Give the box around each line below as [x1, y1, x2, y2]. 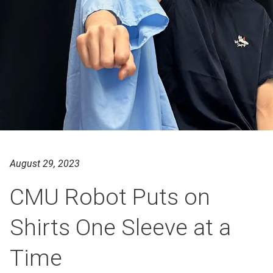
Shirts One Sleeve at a [10, 214, 231, 241]
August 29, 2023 [10, 158, 80, 169]
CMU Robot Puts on [10, 183, 210, 210]
